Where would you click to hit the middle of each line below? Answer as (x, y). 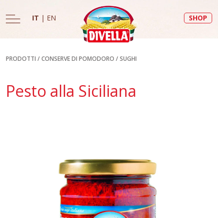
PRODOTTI (21, 59)
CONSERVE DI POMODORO (78, 59)
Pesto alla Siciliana (71, 91)
